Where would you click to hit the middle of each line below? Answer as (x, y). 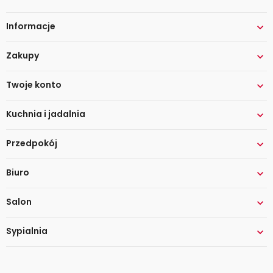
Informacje (31, 27)
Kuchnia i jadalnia (46, 114)
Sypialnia (27, 231)
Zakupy (23, 56)
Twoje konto (34, 85)
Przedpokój (32, 144)
